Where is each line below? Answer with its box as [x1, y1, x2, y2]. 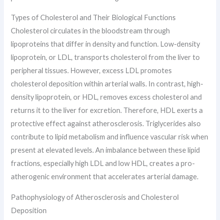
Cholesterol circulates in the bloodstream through [11, 27, 170, 35]
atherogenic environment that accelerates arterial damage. [11, 172, 199, 181]
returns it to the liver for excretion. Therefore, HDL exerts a [11, 106, 203, 115]
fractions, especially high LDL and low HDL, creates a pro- [11, 159, 195, 168]
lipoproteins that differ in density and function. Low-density [11, 40, 200, 49]
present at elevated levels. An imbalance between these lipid [11, 146, 200, 155]
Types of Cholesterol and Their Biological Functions [11, 13, 176, 22]
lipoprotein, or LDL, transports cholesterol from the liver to [11, 53, 200, 62]
